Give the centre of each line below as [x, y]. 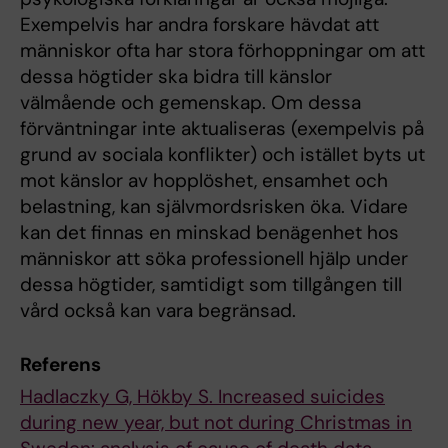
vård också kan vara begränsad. [158, 311]
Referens [60, 364]
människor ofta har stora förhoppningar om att [222, 51]
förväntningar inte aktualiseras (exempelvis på [222, 129]
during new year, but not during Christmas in [216, 422]
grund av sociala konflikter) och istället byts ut [222, 155]
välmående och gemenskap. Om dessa [190, 103]
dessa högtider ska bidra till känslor [176, 77]
